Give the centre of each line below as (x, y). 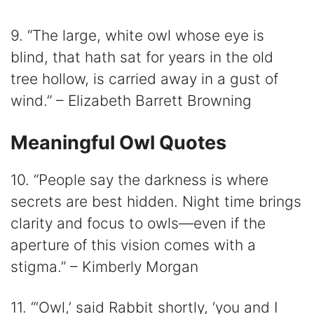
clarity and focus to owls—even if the (138, 223)
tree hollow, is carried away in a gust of (144, 78)
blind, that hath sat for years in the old (142, 57)
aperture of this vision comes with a (133, 245)
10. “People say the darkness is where (139, 179)
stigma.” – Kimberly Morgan (104, 266)
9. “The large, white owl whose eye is (137, 35)
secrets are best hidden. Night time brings (156, 201)
